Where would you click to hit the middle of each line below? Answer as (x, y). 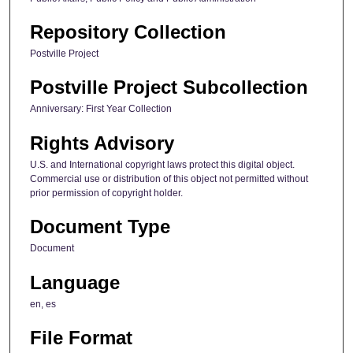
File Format (81, 337)
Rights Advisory (102, 143)
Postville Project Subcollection (169, 87)
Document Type (100, 227)
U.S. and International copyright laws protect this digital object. (162, 164)
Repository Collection (128, 32)
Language (75, 282)
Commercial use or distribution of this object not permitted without (169, 178)
